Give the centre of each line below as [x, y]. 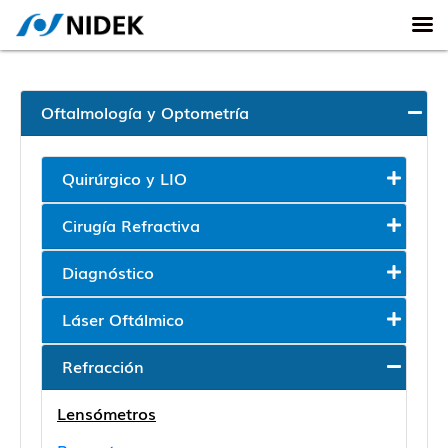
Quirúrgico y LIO [124, 178]
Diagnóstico [108, 272]
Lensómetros [106, 413]
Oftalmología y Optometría [145, 112]
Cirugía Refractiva [131, 225]
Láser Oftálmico [123, 319]
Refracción [103, 366]
